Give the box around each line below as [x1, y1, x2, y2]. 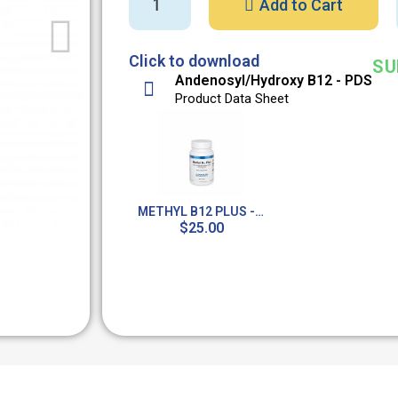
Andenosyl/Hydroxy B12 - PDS [175, 72, 372, 90]
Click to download [129, 51, 259, 70]
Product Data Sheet [175, 91, 289, 107]
